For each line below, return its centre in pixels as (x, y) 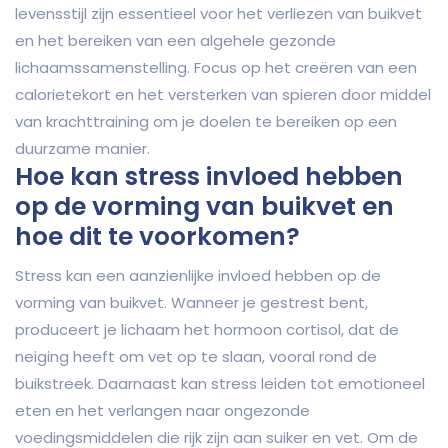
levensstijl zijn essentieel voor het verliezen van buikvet (218, 14)
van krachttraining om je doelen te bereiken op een (206, 122)
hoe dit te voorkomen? (157, 237)
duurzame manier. (82, 149)
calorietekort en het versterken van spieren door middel (223, 95)
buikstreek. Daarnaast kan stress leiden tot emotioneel (220, 384)
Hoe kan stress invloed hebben (209, 177)
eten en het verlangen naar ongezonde (162, 411)
